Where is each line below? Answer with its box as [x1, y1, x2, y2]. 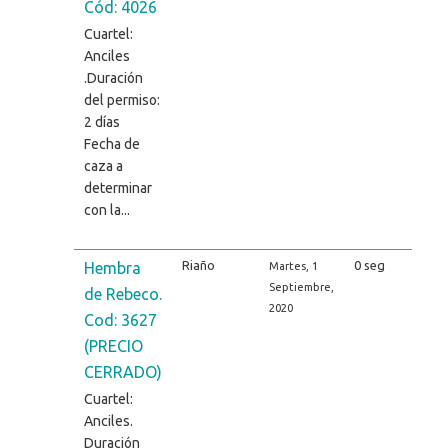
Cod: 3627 [83, 310, 157, 329]
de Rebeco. [83, 284, 162, 303]
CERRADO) [83, 362, 162, 381]
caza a [83, 157, 123, 174]
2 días [83, 113, 120, 130]
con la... [83, 201, 130, 218]
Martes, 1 [268, 259, 318, 272]
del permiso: [83, 91, 160, 108]
